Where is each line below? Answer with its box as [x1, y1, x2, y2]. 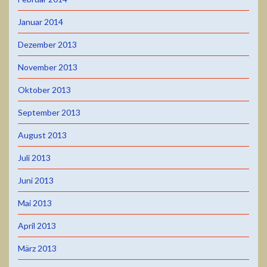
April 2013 [18, 220, 56, 231]
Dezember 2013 [18, 39, 77, 49]
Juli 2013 [18, 152, 51, 163]
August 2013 [18, 129, 67, 140]
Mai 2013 [18, 197, 52, 208]
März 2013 [18, 243, 57, 253]
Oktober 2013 [18, 84, 71, 95]
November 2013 [18, 61, 77, 72]
